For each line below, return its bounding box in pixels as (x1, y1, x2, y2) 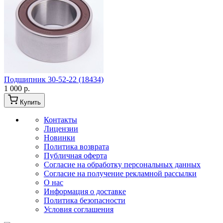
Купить (20, 99, 41, 106)
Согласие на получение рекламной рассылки (44, 169, 197, 178)
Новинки (44, 133, 75, 142)
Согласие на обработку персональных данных (44, 160, 201, 169)
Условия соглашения (44, 205, 113, 214)
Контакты (44, 115, 77, 124)
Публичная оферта (44, 151, 107, 160)
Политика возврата (44, 142, 109, 151)
